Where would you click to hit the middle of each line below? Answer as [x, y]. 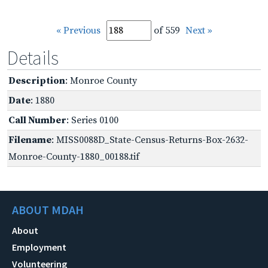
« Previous [78, 30]
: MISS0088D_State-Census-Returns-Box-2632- [150, 140]
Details [33, 58]
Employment [39, 247]
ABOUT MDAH [48, 209]
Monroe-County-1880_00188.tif [74, 156]
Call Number [37, 120]
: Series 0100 [92, 120]
